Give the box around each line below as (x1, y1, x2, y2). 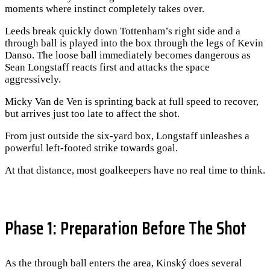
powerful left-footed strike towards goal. (5, 142, 178, 154)
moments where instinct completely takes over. (5, 3, 204, 15)
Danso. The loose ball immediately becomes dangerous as (5, 49, 251, 61)
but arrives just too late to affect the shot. (5, 108, 180, 120)
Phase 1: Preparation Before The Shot (5, 213, 246, 242)
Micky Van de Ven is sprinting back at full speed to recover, (5, 96, 259, 108)
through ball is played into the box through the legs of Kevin (5, 37, 263, 49)
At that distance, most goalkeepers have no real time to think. (5, 165, 265, 177)
